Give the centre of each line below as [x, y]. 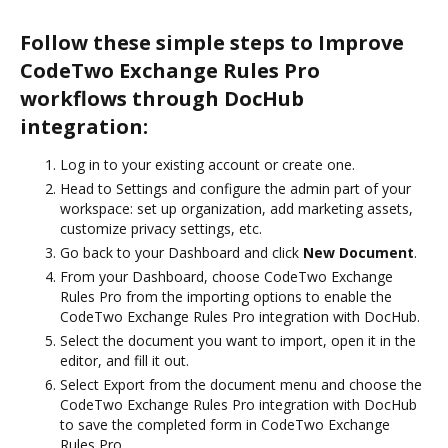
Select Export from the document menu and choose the [241, 384]
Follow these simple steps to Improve [212, 42]
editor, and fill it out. [124, 360]
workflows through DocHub [162, 98]
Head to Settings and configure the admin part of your [235, 188]
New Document [358, 252]
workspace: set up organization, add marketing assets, [236, 208]
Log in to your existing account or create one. [207, 164]
